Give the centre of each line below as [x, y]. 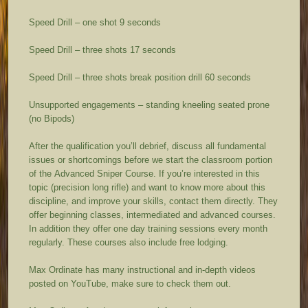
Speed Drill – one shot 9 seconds [95, 22]
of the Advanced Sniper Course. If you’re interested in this [145, 173]
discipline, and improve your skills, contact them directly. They [154, 201]
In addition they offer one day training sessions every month [148, 228]
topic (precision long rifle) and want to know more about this [147, 187]
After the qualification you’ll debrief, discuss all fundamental [148, 146]
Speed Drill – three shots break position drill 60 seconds [140, 77]
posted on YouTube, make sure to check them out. [133, 283]
